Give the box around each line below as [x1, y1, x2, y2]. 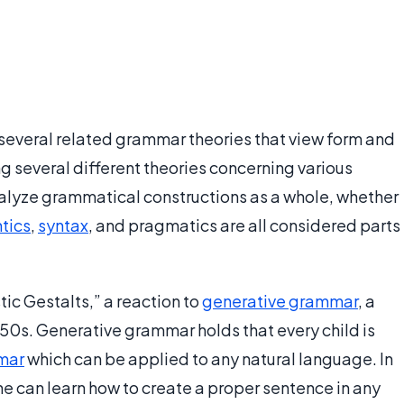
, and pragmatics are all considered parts [88, 215, 400, 236]
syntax [38, 215, 88, 236]
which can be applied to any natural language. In [24, 348, 393, 370]
